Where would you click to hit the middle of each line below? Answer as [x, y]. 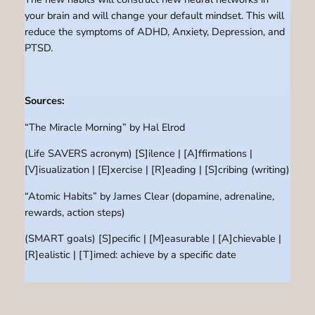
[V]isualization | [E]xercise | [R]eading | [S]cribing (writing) [157, 170]
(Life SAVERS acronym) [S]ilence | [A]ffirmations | [138, 154]
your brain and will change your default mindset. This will [154, 16]
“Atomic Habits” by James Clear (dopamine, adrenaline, [149, 196]
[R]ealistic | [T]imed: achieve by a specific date [130, 255]
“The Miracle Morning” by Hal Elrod [104, 127]
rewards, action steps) [75, 212]
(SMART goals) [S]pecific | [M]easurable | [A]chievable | [153, 239]
